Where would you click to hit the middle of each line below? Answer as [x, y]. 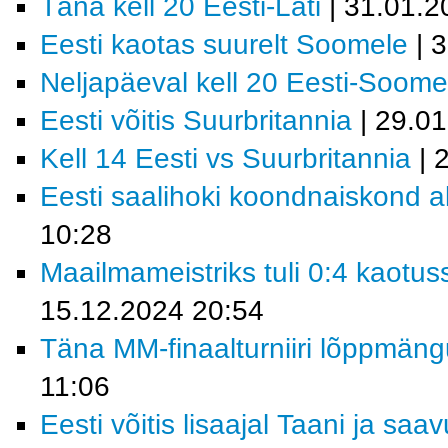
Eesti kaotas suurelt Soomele [224, 44]
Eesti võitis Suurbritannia [196, 120]
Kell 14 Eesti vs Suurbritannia [225, 158]
